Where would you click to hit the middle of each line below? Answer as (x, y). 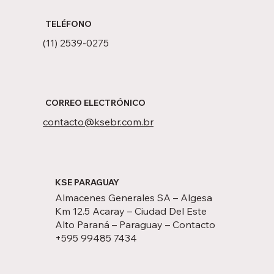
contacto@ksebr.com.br (98, 121)
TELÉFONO (68, 24)
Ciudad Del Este (171, 211)
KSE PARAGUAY (87, 182)
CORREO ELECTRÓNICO (95, 102)
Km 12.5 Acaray (90, 211)
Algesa (196, 197)
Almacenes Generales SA (113, 197)
